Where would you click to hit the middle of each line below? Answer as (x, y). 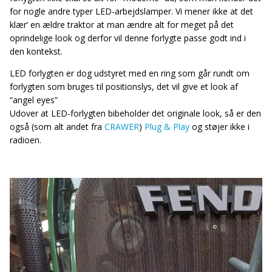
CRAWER (122, 126)
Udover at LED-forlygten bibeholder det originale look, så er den (135, 113)
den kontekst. (36, 51)
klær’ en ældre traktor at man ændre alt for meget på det (122, 24)
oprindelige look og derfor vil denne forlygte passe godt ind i (128, 38)
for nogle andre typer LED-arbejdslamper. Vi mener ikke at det (131, 11)
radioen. (25, 140)
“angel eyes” (34, 100)
